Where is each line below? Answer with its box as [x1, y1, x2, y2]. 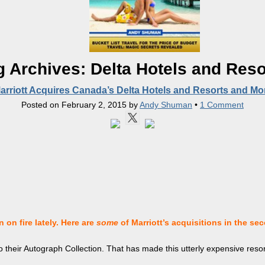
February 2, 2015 [62, 100, 127, 110]
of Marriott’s [118, 218, 169, 228]
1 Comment [200, 100, 244, 110]
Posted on [21, 100, 62, 110]
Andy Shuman [140, 100, 192, 110]
